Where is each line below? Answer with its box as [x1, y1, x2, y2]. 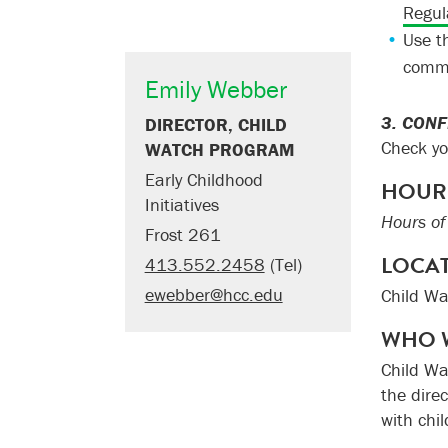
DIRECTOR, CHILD [144, 113, 287, 136]
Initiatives [144, 193, 219, 216]
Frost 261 [144, 223, 221, 246]
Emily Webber [144, 74, 287, 105]
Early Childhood [144, 168, 263, 191]
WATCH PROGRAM [144, 138, 294, 161]
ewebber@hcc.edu [144, 283, 283, 306]
